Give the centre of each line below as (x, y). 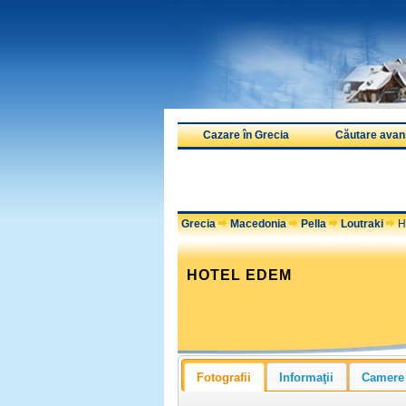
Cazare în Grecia (246, 135)
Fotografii (224, 377)
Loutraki (362, 224)
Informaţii (307, 377)
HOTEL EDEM (239, 275)
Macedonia (258, 224)
